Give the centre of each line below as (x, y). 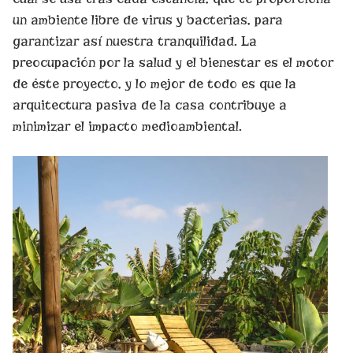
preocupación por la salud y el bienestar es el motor (173, 63)
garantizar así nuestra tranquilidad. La (135, 42)
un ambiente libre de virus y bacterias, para (148, 20)
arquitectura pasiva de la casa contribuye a (150, 106)
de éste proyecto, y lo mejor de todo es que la (154, 84)
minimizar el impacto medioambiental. (127, 127)
